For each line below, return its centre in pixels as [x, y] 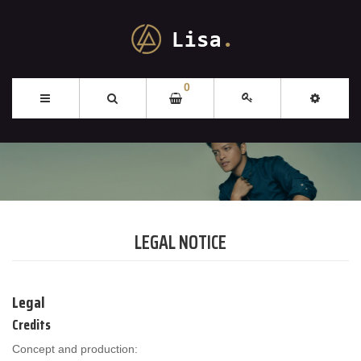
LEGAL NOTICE [180, 242]
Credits [31, 324]
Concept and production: [75, 349]
